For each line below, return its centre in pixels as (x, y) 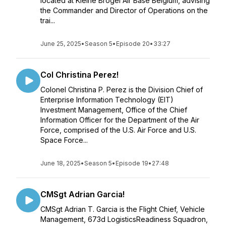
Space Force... (64, 140)
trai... (48, 20)
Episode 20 (133, 44)
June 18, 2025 (61, 163)
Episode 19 (132, 163)
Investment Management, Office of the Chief (114, 110)
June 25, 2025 (61, 44)
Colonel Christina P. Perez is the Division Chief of (122, 90)
